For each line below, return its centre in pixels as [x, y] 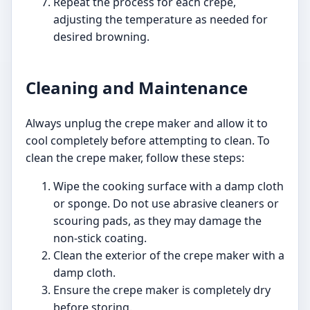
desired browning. [101, 37]
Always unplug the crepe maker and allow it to [147, 124]
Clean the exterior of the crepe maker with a [169, 256]
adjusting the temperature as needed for [161, 20]
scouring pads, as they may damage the [157, 221]
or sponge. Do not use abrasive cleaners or [166, 204]
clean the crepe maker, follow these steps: [135, 158]
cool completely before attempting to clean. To [148, 141]
